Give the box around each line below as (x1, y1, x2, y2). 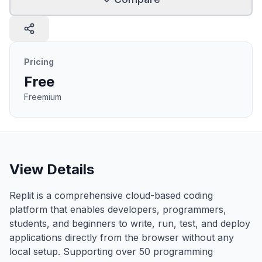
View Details (9, 161, 94, 178)
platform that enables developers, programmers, (9, 204, 226, 215)
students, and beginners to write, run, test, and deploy (9, 218, 250, 229)
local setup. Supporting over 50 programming (9, 246, 213, 257)
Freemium (24, 92, 61, 102)
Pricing (24, 57, 54, 67)
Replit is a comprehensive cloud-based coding (9, 189, 213, 201)
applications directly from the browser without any (9, 232, 234, 243)
